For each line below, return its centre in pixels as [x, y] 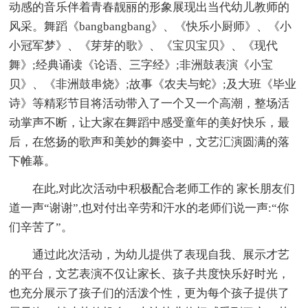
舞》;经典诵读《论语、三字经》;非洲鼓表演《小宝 [141, 65]
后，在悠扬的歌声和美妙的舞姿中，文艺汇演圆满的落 [150, 142]
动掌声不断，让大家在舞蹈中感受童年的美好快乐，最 [150, 122]
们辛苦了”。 [41, 227]
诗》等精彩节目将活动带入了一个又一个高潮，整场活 [150, 103]
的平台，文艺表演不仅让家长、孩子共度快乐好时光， [150, 274]
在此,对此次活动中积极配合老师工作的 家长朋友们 [152, 188]
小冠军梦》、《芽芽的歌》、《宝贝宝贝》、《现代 [144, 45]
